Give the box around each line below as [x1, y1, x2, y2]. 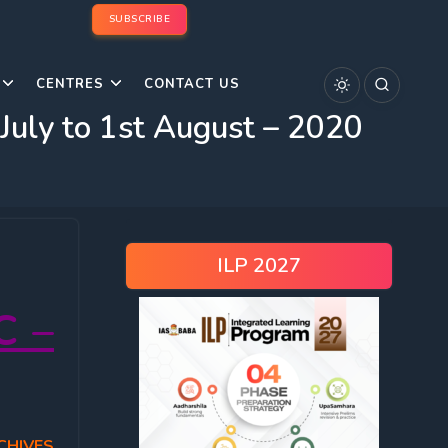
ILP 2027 [217, 252, 301, 279]
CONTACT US [144, 75, 240, 93]
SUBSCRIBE [108, 12, 170, 26]
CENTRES [36, 75, 104, 93]
